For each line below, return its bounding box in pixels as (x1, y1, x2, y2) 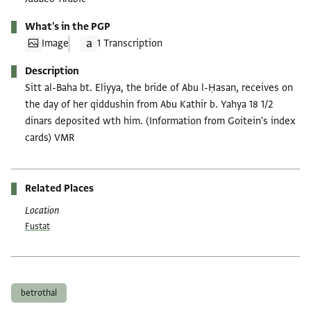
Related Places (25, 181, 94, 195)
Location (25, 203, 59, 217)
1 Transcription (97, 36, 162, 50)
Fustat (25, 220, 50, 232)
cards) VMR (25, 131, 75, 144)
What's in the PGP (25, 19, 110, 33)
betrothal (21, 287, 57, 299)
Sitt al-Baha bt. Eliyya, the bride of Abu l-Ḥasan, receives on (25, 81, 293, 94)
